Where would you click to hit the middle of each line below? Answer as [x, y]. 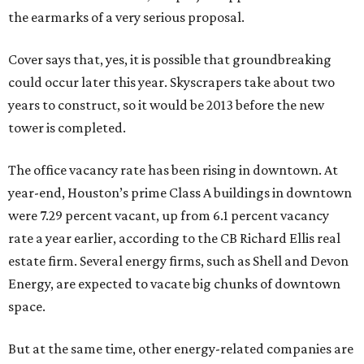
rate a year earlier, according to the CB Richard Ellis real [174, 238]
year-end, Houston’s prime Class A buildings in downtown [180, 193]
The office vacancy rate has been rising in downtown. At [173, 170]
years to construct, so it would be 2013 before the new [166, 105]
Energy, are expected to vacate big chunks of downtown [174, 284]
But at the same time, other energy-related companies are [181, 349]
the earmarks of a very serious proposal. [126, 17]
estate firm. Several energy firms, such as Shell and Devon [178, 261]
